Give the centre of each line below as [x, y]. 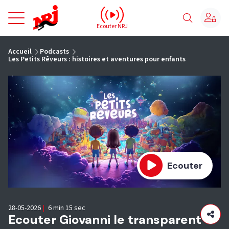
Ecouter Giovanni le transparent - [110, 219]
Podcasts [54, 52]
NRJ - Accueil [80, 9]
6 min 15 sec [66, 208]
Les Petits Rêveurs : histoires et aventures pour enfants [97, 59]
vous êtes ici [29, 40]
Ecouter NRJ [112, 26]
